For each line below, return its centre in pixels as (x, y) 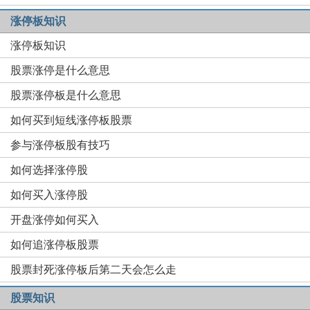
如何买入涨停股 (49, 195)
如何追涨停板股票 (55, 245)
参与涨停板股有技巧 (60, 145)
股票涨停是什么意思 (60, 70)
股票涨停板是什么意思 (66, 95)
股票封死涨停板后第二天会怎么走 (93, 270)
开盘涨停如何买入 (55, 220)
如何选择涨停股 (49, 170)
